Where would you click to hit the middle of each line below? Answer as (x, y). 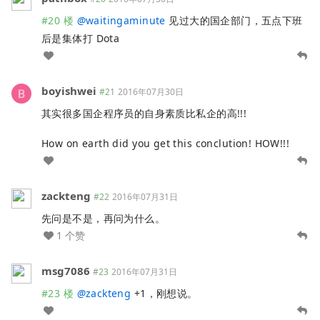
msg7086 (66, 270)
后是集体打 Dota (81, 38)
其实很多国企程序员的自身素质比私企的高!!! (144, 113)
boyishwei (69, 90)
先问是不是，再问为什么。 (104, 218)
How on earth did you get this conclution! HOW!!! (166, 143)
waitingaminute (125, 20)
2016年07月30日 (151, 91)
